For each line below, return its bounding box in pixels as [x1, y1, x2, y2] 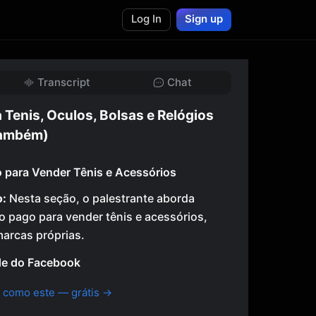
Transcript [37, 75, 90, 89]
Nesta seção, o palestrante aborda [6, 191, 195, 205]
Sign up [185, 12, 223, 25]
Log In [131, 12, 162, 25]
